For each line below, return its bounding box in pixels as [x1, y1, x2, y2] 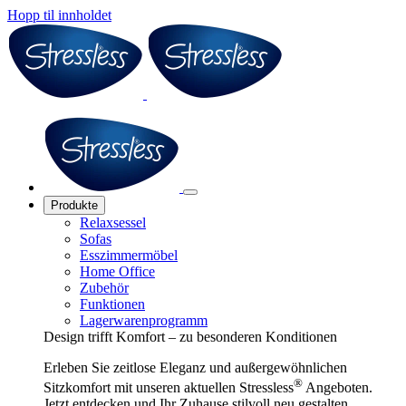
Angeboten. [303, 380, 372, 396]
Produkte [51, 198, 98, 212]
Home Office [80, 264, 155, 279]
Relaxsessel [80, 215, 146, 230]
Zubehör [80, 280, 129, 295]
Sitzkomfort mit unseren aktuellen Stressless [43, 380, 294, 396]
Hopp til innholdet [7, 7, 111, 23]
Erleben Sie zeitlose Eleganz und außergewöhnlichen [43, 360, 347, 375]
